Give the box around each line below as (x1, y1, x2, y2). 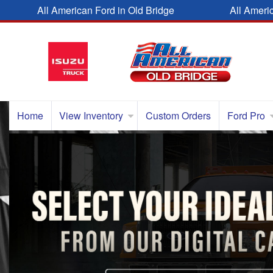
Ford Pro (227, 108, 265, 122)
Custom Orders (145, 108, 211, 122)
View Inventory (59, 108, 124, 122)
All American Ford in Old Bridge (37, 3, 175, 17)
